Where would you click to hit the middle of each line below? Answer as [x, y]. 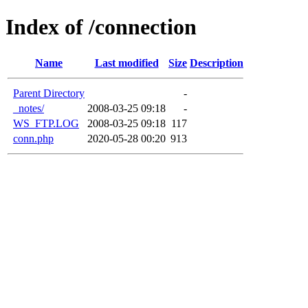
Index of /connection [101, 27]
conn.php [33, 138]
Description [217, 63]
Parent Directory [49, 93]
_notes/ [29, 108]
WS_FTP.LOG [46, 123]
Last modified [126, 63]
